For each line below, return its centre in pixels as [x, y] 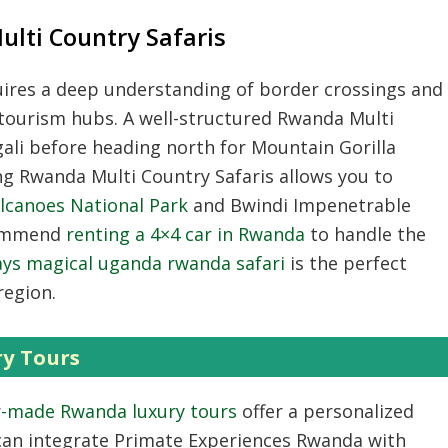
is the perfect [346, 262]
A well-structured [197, 117]
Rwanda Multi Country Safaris [146, 175]
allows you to [333, 175]
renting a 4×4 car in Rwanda [185, 233]
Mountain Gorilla [323, 146]
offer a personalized [325, 410]
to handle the [365, 233]
